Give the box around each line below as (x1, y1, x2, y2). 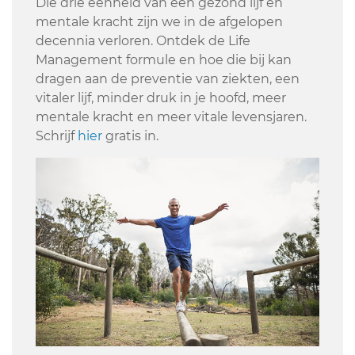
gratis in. (102, 128, 158, 143)
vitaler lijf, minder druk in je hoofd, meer (36, 90, 286, 105)
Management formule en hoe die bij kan (36, 52, 292, 67)
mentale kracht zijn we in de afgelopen (36, 13, 283, 29)
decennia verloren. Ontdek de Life (36, 32, 250, 48)
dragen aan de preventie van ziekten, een (36, 71, 300, 86)
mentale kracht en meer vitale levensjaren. (36, 109, 307, 124)
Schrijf (36, 128, 78, 143)
